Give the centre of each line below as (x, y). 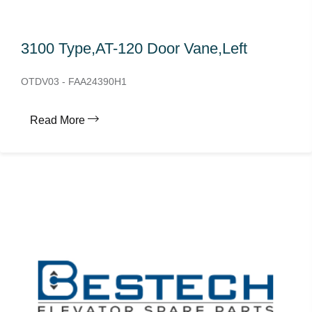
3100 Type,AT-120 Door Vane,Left (134, 48)
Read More (57, 120)
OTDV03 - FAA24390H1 (74, 81)
